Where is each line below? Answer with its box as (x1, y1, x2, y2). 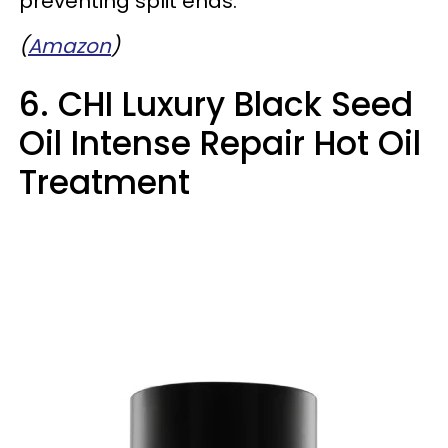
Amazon (28, 31, 111, 60)
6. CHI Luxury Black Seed (19, 80, 413, 128)
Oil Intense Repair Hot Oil (19, 119, 421, 167)
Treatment (19, 158, 190, 206)
